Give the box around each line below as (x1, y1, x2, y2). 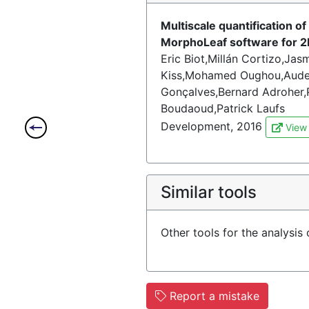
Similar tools (161, 182, 257, 202)
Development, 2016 (161, 119, 266, 133)
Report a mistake (166, 289, 259, 303)
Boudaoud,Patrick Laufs (161, 101, 285, 115)
